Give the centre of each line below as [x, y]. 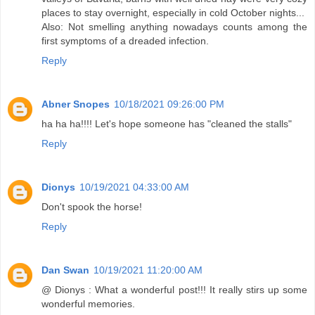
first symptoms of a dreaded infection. [125, 41]
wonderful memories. [88, 303]
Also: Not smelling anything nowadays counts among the [174, 27]
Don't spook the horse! [92, 206]
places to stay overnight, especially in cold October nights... [173, 13]
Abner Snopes [76, 104]
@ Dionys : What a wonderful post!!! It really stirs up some [174, 289]
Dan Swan [65, 270]
